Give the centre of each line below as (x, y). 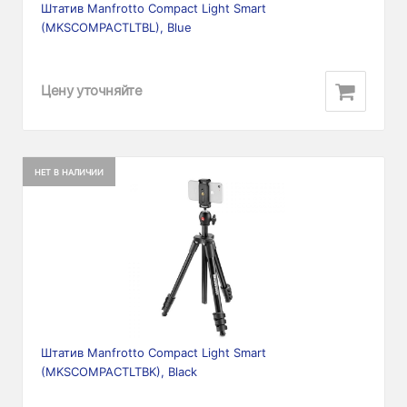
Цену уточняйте (92, 91)
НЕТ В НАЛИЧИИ (69, 172)
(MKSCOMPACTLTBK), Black (119, 371)
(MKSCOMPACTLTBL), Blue (116, 27)
